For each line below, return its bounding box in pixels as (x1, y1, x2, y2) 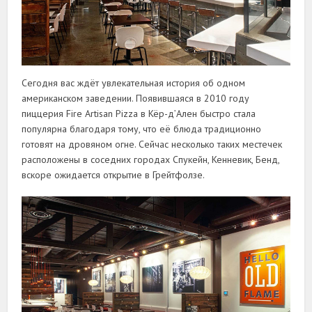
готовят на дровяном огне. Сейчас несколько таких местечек (22, 138, 283, 151)
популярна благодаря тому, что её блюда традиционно (22, 123, 262, 136)
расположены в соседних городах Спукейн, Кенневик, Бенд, (22, 153, 280, 166)
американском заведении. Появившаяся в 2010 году (22, 92, 250, 105)
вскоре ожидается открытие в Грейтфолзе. (22, 169, 205, 182)
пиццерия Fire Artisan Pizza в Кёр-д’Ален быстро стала (22, 107, 256, 120)
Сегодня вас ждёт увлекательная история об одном (22, 77, 246, 90)
